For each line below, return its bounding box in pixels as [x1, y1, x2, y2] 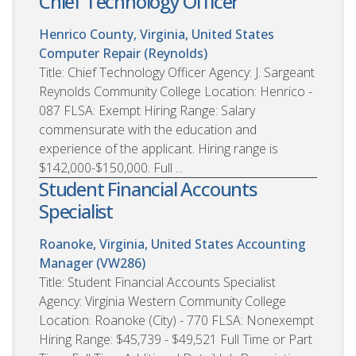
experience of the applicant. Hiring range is [39, 139, 278, 157]
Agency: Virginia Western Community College [39, 292, 286, 310]
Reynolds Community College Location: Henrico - [39, 82, 312, 100]
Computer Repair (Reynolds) [39, 44, 207, 62]
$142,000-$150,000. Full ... [39, 158, 183, 176]
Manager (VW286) [39, 253, 145, 272]
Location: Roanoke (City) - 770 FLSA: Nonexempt [39, 311, 314, 329]
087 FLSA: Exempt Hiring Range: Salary [39, 101, 255, 119]
